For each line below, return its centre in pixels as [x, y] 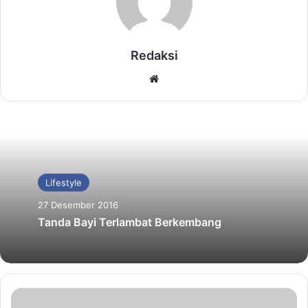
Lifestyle [64, 183]
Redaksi [154, 55]
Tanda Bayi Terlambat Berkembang [130, 222]
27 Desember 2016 [78, 205]
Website [181, 78]
